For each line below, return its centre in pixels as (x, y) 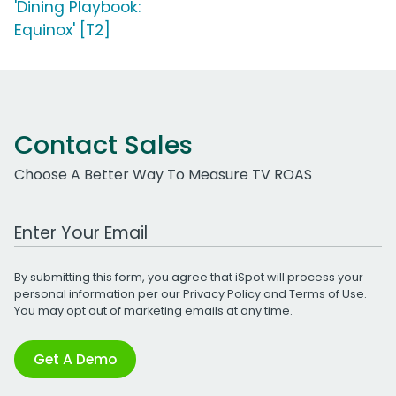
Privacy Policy (222, 293)
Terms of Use (327, 293)
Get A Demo (75, 359)
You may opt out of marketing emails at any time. (153, 310)
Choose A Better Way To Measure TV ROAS (163, 174)
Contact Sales (103, 145)
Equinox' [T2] (62, 30)
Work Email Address (82, 223)
